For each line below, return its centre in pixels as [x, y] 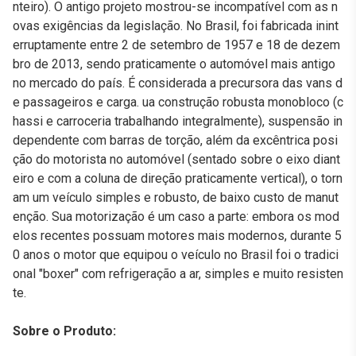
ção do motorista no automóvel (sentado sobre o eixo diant [176, 159]
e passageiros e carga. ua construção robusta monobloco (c [178, 102]
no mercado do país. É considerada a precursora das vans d [178, 83]
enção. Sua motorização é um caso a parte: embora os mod [176, 217]
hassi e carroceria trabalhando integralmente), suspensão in [178, 121]
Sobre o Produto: [64, 331]
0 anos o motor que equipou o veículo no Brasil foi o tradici [176, 255]
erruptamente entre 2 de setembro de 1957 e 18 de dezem [176, 45]
